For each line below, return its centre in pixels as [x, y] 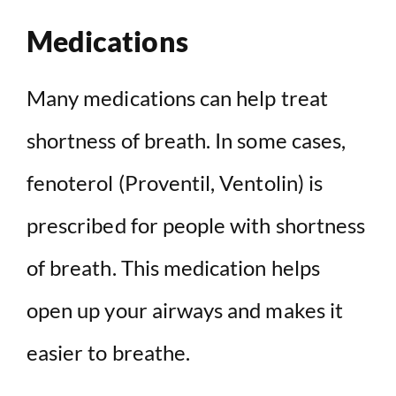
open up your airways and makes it [185, 310]
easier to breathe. [109, 353]
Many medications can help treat [177, 98]
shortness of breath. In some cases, [187, 141]
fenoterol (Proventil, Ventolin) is [175, 183]
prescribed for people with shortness [196, 225]
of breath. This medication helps [173, 268]
